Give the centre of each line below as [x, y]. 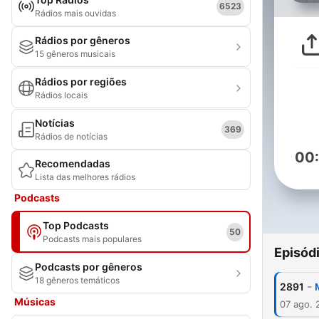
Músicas [35, 302]
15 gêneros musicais [75, 54]
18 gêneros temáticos [77, 280]
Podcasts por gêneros [89, 267]
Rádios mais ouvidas [75, 13]
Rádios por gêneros [83, 40]
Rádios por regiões [81, 82]
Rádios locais [61, 95]
